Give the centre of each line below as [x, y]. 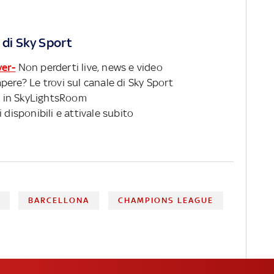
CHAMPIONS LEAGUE [165, 200]
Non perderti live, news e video [89, 67]
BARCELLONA [59, 200]
